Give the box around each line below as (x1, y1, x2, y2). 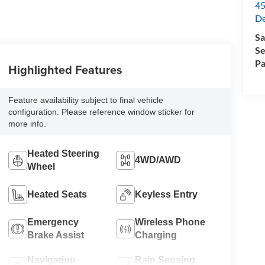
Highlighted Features (8, 61, 122, 79)
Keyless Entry (135, 189, 198, 200)
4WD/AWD (135, 155, 182, 166)
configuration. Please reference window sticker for (8, 107, 195, 117)
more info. (8, 119, 46, 129)
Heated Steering (27, 148, 99, 159)
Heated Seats (27, 189, 87, 200)
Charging (135, 230, 177, 241)
